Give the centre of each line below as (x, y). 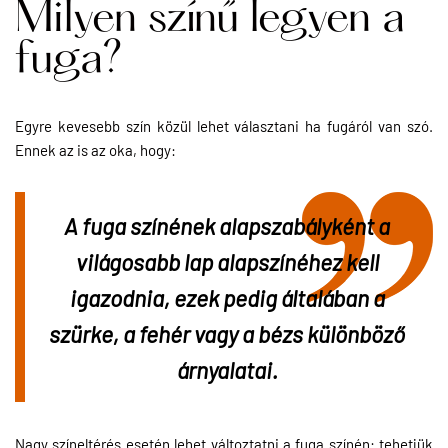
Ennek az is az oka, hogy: (95, 149)
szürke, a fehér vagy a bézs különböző (227, 332)
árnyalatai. (229, 368)
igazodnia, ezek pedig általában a (227, 296)
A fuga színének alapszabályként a (227, 224)
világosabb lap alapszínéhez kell (227, 260)
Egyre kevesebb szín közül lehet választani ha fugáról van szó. (224, 125)
